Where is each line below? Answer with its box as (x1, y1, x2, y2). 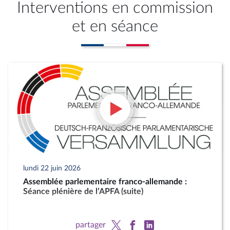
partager (75, 220, 106, 229)
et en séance (72, 18, 158, 34)
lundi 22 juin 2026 (23, 164, 81, 172)
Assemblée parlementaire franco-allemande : (23, 177, 187, 186)
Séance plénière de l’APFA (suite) (23, 187, 144, 196)
